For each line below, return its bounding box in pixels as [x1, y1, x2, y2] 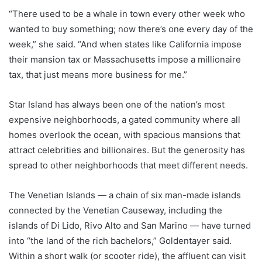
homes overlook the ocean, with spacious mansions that [9, 129, 240, 140]
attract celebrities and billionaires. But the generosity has [9, 144, 245, 156]
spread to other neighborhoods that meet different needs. [9, 160, 248, 171]
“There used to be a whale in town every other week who [9, 8, 245, 19]
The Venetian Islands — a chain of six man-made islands [9, 189, 241, 201]
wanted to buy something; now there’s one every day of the [9, 23, 253, 35]
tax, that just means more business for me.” [9, 69, 187, 80]
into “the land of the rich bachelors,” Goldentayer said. [9, 235, 232, 246]
